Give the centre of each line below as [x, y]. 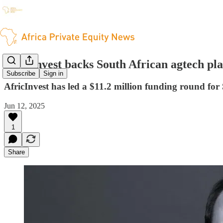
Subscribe [21, 74]
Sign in [53, 74]
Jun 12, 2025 [24, 106]
